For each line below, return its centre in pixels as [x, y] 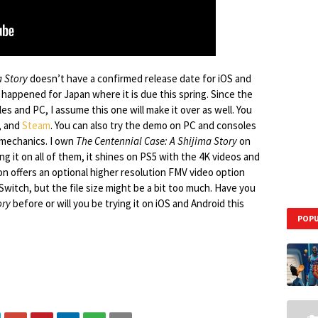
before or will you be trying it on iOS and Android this [127, 203]
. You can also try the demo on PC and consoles [153, 125]
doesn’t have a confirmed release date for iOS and [139, 78]
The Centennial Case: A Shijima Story [157, 141]
